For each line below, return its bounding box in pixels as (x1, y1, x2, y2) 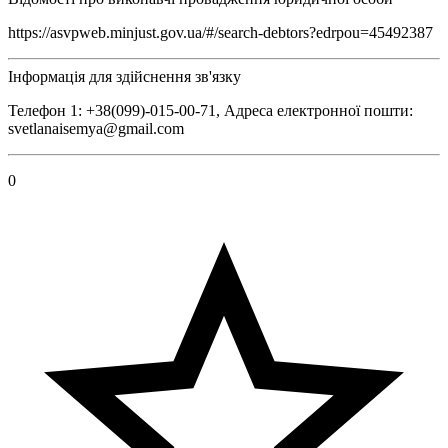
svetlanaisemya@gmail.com (8, 119, 184, 137)
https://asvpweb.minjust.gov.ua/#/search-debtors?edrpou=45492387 (8, 23, 433, 41)
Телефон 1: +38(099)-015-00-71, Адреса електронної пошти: (8, 101, 413, 119)
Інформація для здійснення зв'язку (8, 67, 241, 85)
